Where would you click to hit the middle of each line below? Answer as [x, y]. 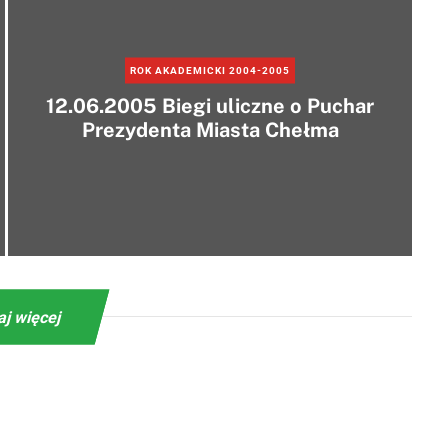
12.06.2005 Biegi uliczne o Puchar [210, 105]
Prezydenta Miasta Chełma [210, 129]
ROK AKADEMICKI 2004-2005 [210, 70]
